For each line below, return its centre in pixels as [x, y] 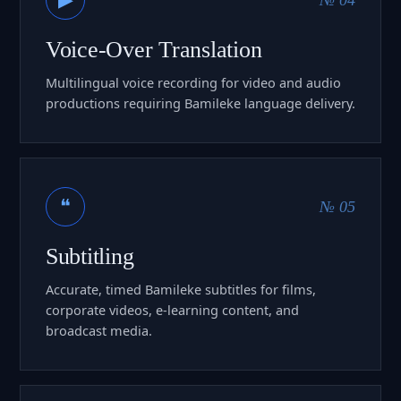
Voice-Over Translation [154, 49]
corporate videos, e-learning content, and [172, 309]
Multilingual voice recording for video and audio [193, 82]
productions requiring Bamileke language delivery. [200, 102]
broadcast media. [99, 330]
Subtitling [90, 256]
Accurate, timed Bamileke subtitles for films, [181, 289]
